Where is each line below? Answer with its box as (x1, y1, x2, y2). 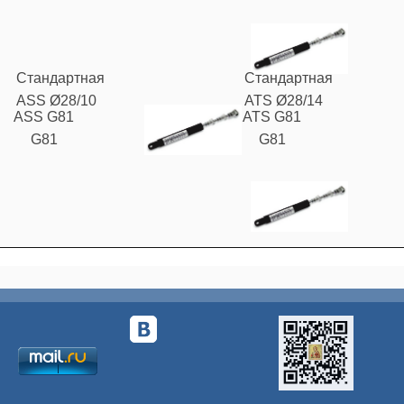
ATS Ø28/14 (244, 93, 324, 109)
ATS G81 (243, 108, 302, 124)
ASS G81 (14, 108, 75, 124)
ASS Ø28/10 (16, 93, 96, 109)
